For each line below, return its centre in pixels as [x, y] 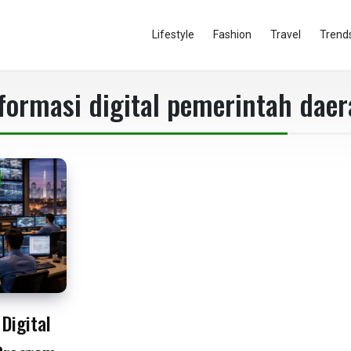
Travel [286, 34]
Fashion [232, 34]
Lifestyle [173, 34]
